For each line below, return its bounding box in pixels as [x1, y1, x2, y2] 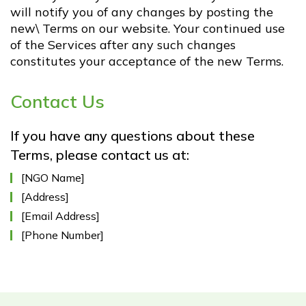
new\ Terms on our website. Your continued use [10, 20, 285, 36]
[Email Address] [21, 209, 100, 223]
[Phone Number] [21, 228, 104, 242]
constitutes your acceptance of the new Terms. [10, 53, 283, 69]
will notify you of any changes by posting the [10, 4, 273, 20]
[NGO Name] [21, 171, 85, 184]
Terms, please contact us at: [10, 146, 189, 163]
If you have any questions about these [10, 127, 255, 144]
